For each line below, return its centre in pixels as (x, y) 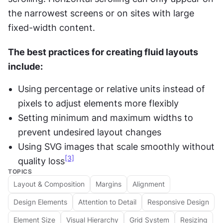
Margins (109, 184)
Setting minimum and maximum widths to (106, 117)
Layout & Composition (49, 184)
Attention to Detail (107, 202)
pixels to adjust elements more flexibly (98, 103)
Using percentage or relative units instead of (111, 89)
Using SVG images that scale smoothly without (116, 146)
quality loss (41, 161)
